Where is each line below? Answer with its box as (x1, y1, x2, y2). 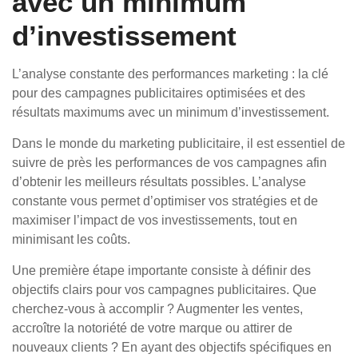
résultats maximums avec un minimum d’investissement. (12, 105, 329, 119)
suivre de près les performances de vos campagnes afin (12, 156, 327, 169)
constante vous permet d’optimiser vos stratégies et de (12, 194, 318, 208)
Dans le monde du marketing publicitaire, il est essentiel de (12, 137, 345, 150)
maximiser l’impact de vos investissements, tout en (12, 213, 297, 227)
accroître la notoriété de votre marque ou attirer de (12, 321, 292, 335)
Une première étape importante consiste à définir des (12, 264, 311, 277)
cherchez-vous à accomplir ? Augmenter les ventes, (12, 302, 303, 316)
